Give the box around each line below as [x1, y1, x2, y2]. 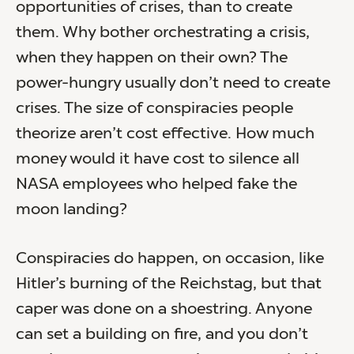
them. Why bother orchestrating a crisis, [16, 24, 310, 41]
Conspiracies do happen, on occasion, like [16, 250, 324, 267]
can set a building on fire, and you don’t [16, 326, 308, 343]
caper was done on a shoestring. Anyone [16, 301, 312, 318]
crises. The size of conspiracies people [16, 100, 293, 117]
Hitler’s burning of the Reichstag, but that [16, 276, 322, 292]
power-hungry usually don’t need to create [16, 75, 330, 92]
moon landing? [16, 201, 127, 218]
